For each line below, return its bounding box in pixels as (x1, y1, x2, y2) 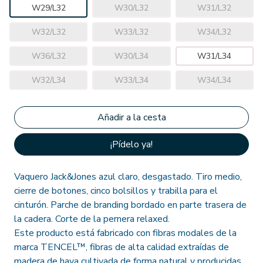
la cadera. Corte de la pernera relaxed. (14, 213, 170, 226)
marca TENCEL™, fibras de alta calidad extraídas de (14, 241, 229, 254)
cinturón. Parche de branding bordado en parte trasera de (14, 198, 247, 212)
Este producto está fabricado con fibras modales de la (14, 227, 237, 240)
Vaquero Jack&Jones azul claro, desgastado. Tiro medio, (14, 170, 242, 184)
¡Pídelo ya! (110, 138, 153, 151)
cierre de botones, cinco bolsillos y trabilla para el (14, 184, 218, 198)
